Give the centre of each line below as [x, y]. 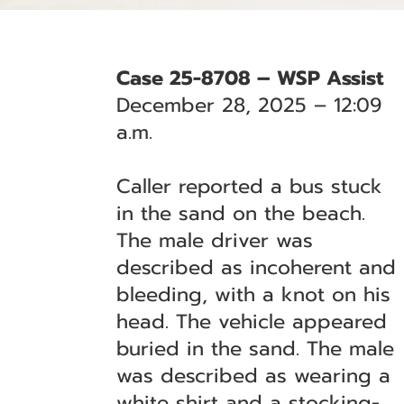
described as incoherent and [257, 267]
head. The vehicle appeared [252, 321]
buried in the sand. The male [256, 349]
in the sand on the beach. [241, 213]
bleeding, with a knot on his [254, 294]
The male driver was [215, 240]
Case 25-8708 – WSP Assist [250, 78]
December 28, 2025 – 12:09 [249, 105]
